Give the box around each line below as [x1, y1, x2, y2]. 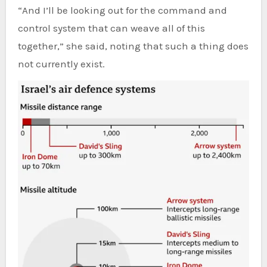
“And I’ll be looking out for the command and [17, 4, 227, 17]
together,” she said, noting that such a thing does [17, 40, 249, 52]
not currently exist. [17, 58, 105, 70]
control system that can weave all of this [17, 22, 205, 35]
